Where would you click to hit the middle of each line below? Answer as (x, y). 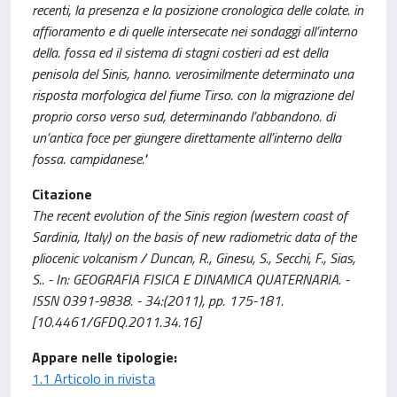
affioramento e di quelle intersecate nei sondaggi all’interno (195, 31)
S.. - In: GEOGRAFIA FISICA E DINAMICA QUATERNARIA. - (191, 279)
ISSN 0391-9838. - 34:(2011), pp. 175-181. (158, 300)
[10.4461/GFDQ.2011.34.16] (116, 322)
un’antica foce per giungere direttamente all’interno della (187, 137)
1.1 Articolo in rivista (93, 378)
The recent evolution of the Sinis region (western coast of (190, 215)
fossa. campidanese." (90, 159)
